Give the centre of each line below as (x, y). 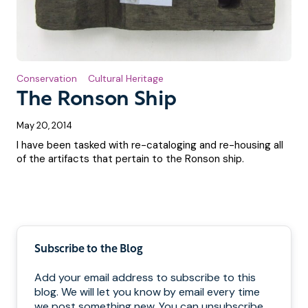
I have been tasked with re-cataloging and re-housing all (150, 145)
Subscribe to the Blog (89, 250)
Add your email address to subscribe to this (145, 278)
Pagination (191, 211)
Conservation (47, 79)
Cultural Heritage (126, 79)
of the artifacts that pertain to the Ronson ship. (130, 159)
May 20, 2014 (44, 126)
